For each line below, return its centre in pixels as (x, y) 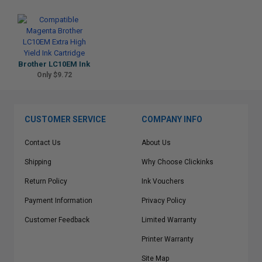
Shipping (38, 162)
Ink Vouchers (163, 181)
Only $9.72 (54, 75)
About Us (156, 143)
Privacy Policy (164, 201)
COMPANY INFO (172, 119)
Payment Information (58, 201)
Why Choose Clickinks (177, 162)
